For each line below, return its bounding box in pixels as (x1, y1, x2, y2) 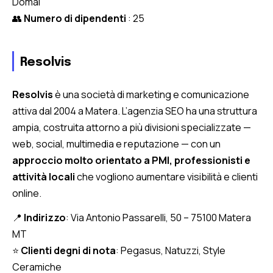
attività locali (12, 169, 75, 183)
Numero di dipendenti (24, 11, 128, 25)
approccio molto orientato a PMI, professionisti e (12, 153, 250, 167)
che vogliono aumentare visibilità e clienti (75, 169, 258, 183)
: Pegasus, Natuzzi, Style (116, 243, 225, 257)
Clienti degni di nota (21, 243, 116, 257)
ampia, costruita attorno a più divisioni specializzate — (12, 120, 251, 134)
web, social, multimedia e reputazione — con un (12, 136, 221, 151)
